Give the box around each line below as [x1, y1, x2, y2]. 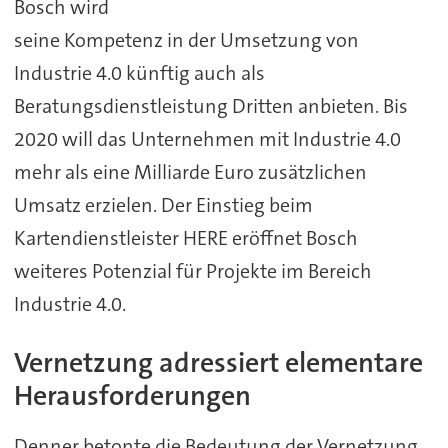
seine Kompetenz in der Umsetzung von [13, 26, 359, 53]
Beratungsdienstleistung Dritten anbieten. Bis [13, 92, 408, 119]
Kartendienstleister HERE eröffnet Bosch [13, 224, 358, 251]
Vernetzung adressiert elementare [13, 344, 423, 381]
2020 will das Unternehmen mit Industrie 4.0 [13, 125, 401, 152]
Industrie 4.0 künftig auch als [13, 59, 265, 86]
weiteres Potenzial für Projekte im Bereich [13, 257, 372, 284]
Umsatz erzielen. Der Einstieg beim [13, 191, 313, 218]
